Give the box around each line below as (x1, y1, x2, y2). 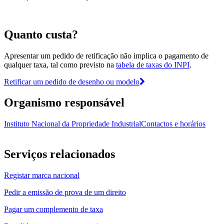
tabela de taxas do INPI (116, 60, 189, 69)
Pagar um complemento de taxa (4, 205, 103, 214)
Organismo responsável (4, 96, 124, 109)
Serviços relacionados (4, 147, 115, 161)
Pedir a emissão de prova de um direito (4, 188, 126, 197)
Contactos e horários (141, 119, 205, 128)
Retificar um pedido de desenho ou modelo (4, 77, 139, 86)
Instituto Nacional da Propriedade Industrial (4, 119, 141, 128)
